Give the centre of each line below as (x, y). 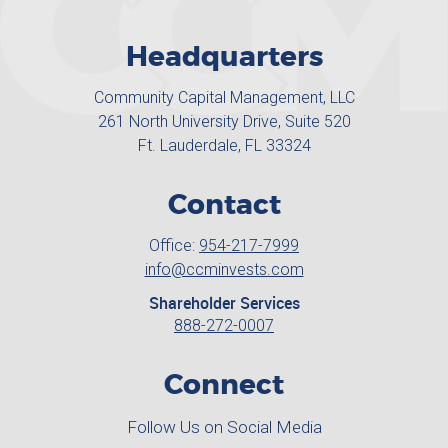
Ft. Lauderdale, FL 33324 (224, 145)
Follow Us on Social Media (224, 427)
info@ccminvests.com (224, 269)
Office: (174, 245)
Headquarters (224, 58)
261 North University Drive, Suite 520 (224, 121)
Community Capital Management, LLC (224, 97)
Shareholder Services (224, 303)
